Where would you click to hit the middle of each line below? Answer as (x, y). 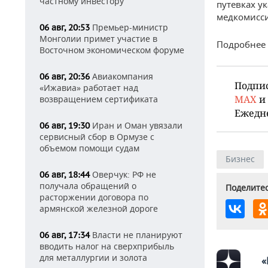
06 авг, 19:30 (65, 126)
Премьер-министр (129, 27)
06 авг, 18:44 (65, 175)
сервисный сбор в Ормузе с (97, 137)
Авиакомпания (121, 76)
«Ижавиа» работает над (89, 88)
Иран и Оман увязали (136, 125)
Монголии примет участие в (98, 39)
